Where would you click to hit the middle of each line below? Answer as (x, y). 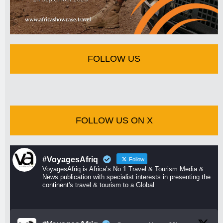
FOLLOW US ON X (114, 121)
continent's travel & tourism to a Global (98, 185)
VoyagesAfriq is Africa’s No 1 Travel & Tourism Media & (123, 169)
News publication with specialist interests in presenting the (126, 177)
